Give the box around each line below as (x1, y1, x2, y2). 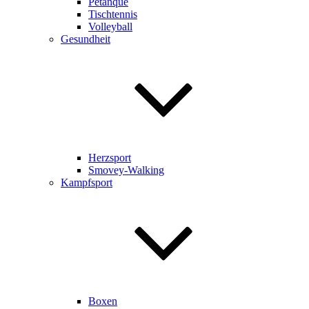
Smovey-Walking (88, 164, 164, 176)
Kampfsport (61, 177, 112, 188)
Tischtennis (88, 8, 137, 20)
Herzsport (88, 152, 131, 163)
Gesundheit (61, 33, 110, 45)
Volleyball (88, 21, 132, 32)
